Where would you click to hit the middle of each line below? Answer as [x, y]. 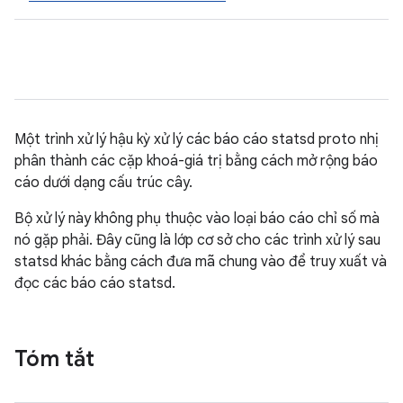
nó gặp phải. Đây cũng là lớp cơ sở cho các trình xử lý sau [197, 240]
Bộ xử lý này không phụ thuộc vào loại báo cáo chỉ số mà [197, 219]
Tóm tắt [54, 359]
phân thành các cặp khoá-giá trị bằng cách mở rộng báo [196, 161]
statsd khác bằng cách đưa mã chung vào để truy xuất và [201, 262]
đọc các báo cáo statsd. [95, 283]
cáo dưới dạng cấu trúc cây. [103, 183]
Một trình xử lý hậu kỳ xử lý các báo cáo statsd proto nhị [197, 139]
